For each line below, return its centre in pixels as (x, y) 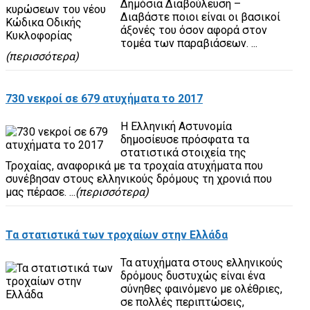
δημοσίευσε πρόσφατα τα (184, 140)
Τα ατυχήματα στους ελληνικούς (201, 262)
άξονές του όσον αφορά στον (193, 30)
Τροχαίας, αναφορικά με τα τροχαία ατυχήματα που (134, 166)
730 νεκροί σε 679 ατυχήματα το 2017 (104, 99)
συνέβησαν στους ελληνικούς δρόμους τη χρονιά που (139, 179)
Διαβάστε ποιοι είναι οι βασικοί (200, 17)
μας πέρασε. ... (40, 192)
